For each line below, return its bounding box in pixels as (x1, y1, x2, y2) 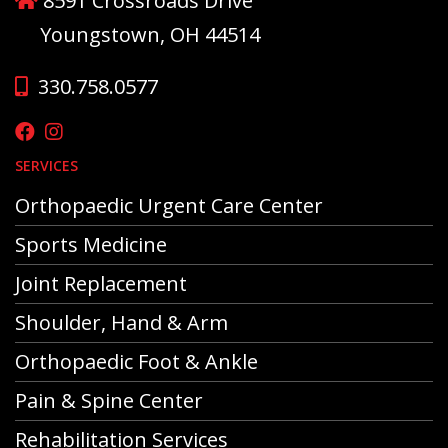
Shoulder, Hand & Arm (15, 308, 228, 336)
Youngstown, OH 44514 (15, 20, 260, 48)
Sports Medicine (15, 230, 167, 258)
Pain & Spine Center (15, 386, 203, 414)
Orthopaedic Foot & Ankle (15, 347, 258, 375)
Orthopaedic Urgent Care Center (15, 191, 323, 219)
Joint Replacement (15, 269, 187, 297)
